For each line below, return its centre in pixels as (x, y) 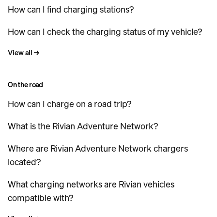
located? (24, 162)
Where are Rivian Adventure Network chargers (98, 148)
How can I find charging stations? (71, 9)
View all (20, 52)
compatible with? (40, 198)
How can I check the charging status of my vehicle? (105, 31)
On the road (25, 84)
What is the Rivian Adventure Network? (83, 126)
